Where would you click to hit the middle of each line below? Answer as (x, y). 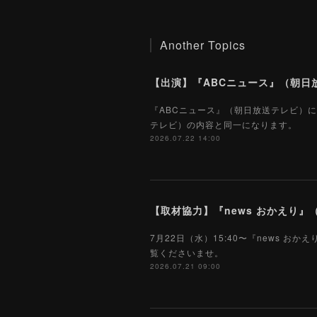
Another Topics (203, 45)
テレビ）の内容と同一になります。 (224, 124)
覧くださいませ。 (187, 252)
